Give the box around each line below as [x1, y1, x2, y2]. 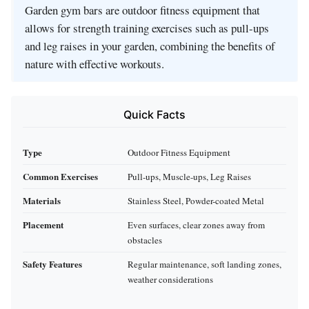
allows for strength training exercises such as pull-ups [25, 20, 269, 37]
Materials [23, 193, 61, 207]
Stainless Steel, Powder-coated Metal [128, 194, 264, 207]
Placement [23, 217, 63, 231]
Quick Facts [123, 108, 186, 122]
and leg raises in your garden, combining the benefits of [25, 38, 275, 54]
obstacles [128, 233, 162, 246]
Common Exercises [23, 169, 98, 183]
